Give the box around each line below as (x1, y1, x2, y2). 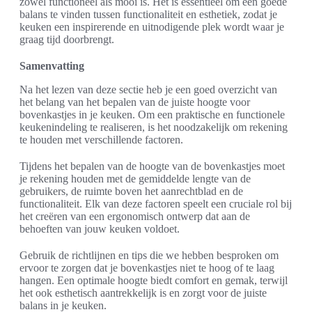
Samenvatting (19, 60, 84, 72)
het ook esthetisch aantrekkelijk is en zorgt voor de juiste (19, 287, 267, 299)
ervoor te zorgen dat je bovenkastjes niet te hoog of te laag (19, 262, 274, 274)
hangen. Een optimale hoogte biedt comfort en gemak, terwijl (19, 274, 288, 287)
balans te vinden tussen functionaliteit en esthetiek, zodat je (19, 8, 277, 21)
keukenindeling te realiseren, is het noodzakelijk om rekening (19, 121, 288, 134)
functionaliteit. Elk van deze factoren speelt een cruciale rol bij (19, 198, 292, 210)
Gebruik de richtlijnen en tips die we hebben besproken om (19, 249, 279, 262)
